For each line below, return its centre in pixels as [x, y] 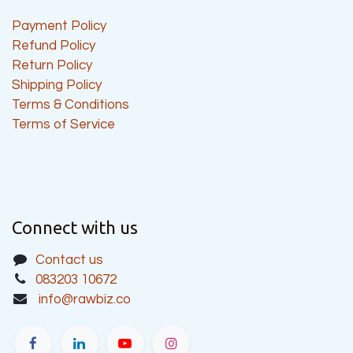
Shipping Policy [57, 85]
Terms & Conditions [71, 104]
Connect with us [75, 227]
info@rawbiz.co [84, 299]
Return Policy [52, 65]
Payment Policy [59, 26]
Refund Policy [54, 45]
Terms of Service [63, 124]
